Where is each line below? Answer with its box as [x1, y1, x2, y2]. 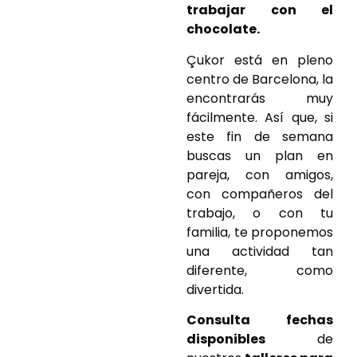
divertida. [186, 280, 244, 299]
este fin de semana [186, 127, 333, 146]
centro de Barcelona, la [186, 69, 333, 88]
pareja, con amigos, [186, 165, 333, 184]
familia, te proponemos [186, 222, 333, 241]
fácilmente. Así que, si [186, 108, 333, 127]
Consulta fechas [186, 311, 333, 330]
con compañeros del [186, 184, 333, 203]
